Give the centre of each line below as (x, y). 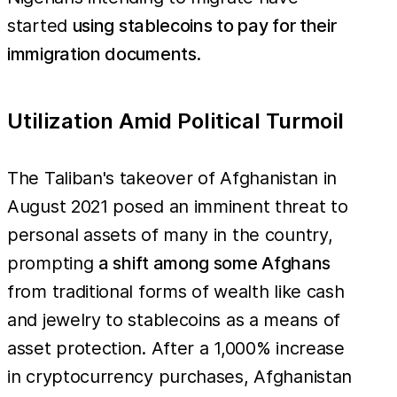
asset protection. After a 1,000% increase (176, 348)
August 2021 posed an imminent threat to (178, 206)
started (40, 25)
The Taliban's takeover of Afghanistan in (172, 178)
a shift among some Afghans (215, 263)
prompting (53, 263)
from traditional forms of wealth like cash (176, 291)
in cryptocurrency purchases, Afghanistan (180, 376)
